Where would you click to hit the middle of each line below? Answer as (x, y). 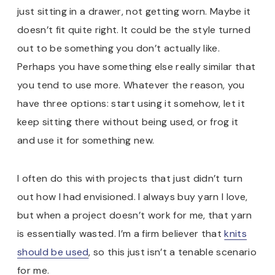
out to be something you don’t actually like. (119, 48)
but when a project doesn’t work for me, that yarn (135, 215)
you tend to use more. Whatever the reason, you (131, 85)
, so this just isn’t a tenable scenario (172, 252)
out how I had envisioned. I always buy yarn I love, (133, 196)
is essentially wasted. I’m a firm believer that (121, 233)
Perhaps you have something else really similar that (137, 66)
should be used (53, 252)
